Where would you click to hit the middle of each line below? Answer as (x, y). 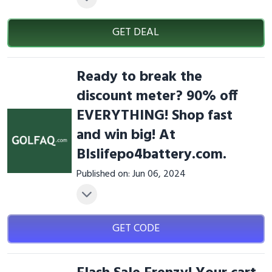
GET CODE (136, 229)
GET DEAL (136, 32)
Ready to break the (139, 77)
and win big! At (126, 135)
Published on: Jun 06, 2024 (131, 174)
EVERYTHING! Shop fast (154, 116)
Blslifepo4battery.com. (151, 155)
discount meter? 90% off (157, 97)
